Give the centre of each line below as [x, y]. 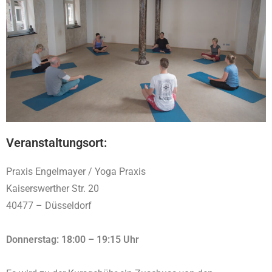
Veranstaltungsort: [56, 142]
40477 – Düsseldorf [49, 205]
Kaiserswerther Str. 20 [53, 188]
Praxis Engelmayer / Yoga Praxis [76, 171]
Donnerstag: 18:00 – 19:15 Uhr [75, 239]
